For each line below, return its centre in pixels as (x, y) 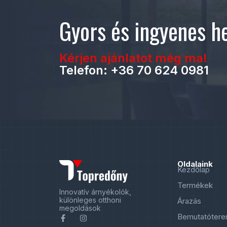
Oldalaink (195, 164)
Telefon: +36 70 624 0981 (134, 70)
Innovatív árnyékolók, (95, 192)
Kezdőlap (194, 169)
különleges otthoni (90, 200)
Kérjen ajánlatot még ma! (133, 58)
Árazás (190, 201)
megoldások (80, 208)
